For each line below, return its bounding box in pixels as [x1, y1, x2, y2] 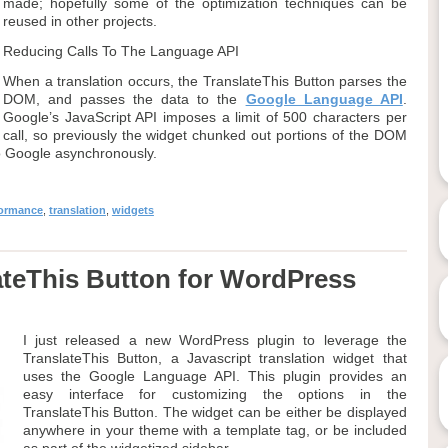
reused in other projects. [2, 13, 157, 29]
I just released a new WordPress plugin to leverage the [22, 332, 407, 348]
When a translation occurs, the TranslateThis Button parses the [2, 73, 407, 89]
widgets [111, 204, 154, 216]
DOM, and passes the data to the [2, 91, 246, 107]
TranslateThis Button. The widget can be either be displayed [22, 404, 407, 420]
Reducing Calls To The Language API [2, 43, 239, 59]
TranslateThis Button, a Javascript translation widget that [22, 350, 407, 366]
